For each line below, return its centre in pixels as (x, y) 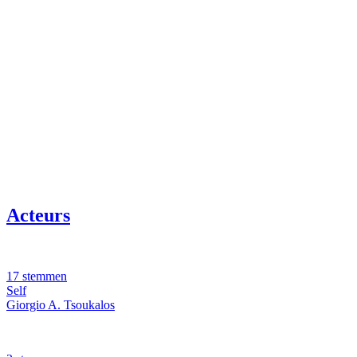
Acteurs (38, 216)
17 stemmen (37, 277)
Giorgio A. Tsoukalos (61, 305)
